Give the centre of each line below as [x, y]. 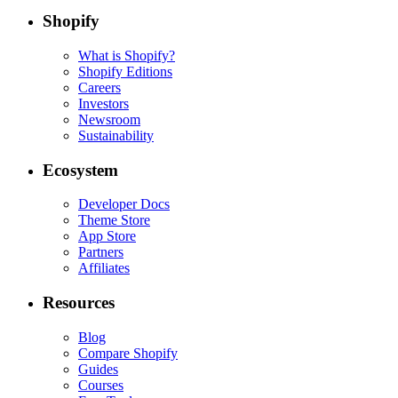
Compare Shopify [128, 353]
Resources [79, 303]
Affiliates [104, 268]
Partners [101, 252]
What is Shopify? [127, 55]
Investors [103, 103]
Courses [101, 385]
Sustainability [116, 135]
